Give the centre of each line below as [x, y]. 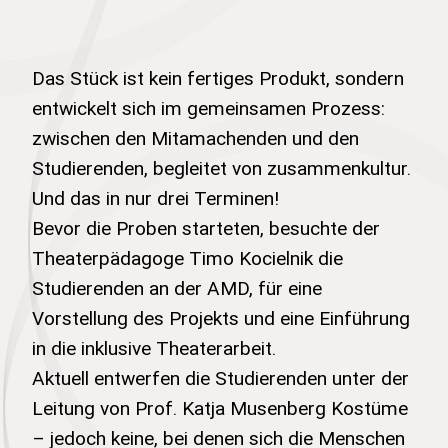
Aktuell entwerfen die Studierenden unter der [220, 377]
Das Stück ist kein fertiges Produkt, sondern [218, 77]
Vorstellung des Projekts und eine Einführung [221, 317]
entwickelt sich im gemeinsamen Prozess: [208, 107]
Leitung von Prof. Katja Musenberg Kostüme [220, 407]
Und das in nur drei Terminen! [155, 197]
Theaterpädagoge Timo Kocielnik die [187, 257]
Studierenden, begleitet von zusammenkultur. [221, 167]
